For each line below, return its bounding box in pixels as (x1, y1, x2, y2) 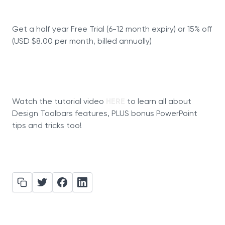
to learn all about (125, 98, 191, 106)
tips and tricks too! (12, 122, 82, 130)
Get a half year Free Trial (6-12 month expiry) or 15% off (12, 26, 212, 34)
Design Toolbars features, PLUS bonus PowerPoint (12, 110, 197, 118)
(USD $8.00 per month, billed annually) (12, 38, 152, 46)
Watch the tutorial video (12, 98, 106, 106)
